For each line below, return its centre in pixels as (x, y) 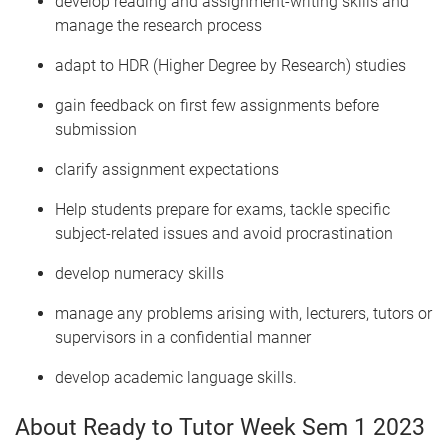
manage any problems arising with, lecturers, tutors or (243, 313)
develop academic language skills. (176, 377)
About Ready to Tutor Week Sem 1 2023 (220, 427)
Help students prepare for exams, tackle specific (222, 209)
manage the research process (158, 25)
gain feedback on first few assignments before (217, 105)
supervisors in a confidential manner (183, 337)
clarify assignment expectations (167, 169)
